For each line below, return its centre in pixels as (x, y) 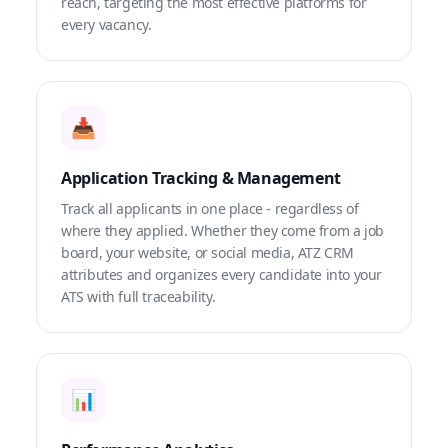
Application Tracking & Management (201, 178)
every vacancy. (106, 25)
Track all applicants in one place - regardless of (210, 209)
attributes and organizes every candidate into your (222, 275)
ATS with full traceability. (138, 297)
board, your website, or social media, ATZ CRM (208, 253)
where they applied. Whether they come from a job (222, 231)
